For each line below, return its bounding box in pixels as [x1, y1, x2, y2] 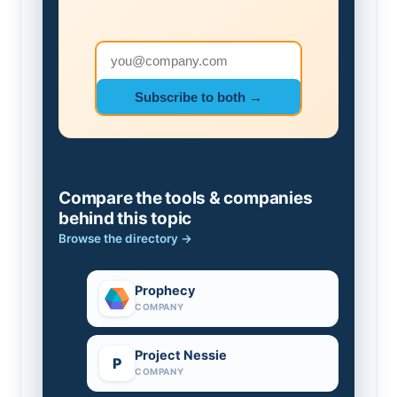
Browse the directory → [58, 231, 192, 245]
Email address [95, 45, 199, 65]
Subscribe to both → [135, 89, 262, 105]
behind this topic [58, 208, 192, 229]
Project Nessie [135, 346, 227, 363]
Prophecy [135, 282, 196, 299]
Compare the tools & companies [58, 188, 313, 208]
